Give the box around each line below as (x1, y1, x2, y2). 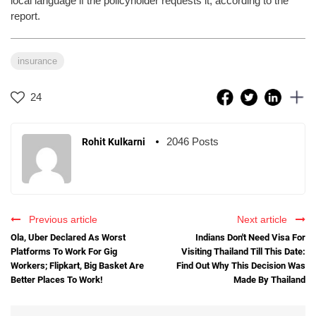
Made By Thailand (233, 274, 305, 285)
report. (11, 9, 40, 22)
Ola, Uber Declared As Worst (11, 231, 126, 243)
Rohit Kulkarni (82, 135, 145, 147)
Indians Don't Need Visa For (195, 231, 305, 243)
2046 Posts (166, 135, 219, 147)
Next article (237, 213, 293, 225)
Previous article (23, 213, 97, 225)
